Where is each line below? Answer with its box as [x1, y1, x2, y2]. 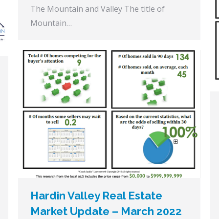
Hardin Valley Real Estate [30, 189, 162, 202]
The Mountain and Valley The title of [30, 3, 165, 14]
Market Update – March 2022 [30, 204, 182, 218]
